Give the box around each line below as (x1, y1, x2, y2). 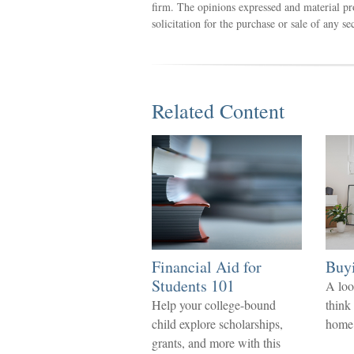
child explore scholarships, (152, 315, 283, 332)
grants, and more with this (152, 334, 281, 351)
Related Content (152, 97, 284, 124)
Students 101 (152, 275, 235, 296)
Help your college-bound (152, 296, 276, 313)
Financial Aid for (152, 256, 262, 277)
